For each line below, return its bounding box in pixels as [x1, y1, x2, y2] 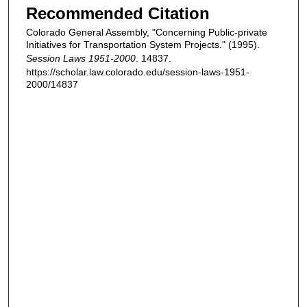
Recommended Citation [26, 4, 210, 23]
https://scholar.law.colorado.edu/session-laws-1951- [26, 66, 249, 77]
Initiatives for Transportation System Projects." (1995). [26, 39, 260, 50]
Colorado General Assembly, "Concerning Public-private [26, 27, 267, 38]
